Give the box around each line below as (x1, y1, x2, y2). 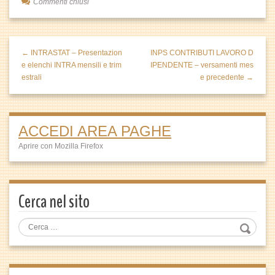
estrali (21, 73, 42, 82)
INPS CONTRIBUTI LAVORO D (150, 48, 254, 57)
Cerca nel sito (18, 189, 90, 214)
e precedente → (200, 73, 254, 82)
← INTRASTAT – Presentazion (21, 48, 122, 57)
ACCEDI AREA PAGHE (18, 123, 171, 139)
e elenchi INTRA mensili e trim (21, 61, 122, 69)
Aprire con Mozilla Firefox (18, 142, 103, 150)
